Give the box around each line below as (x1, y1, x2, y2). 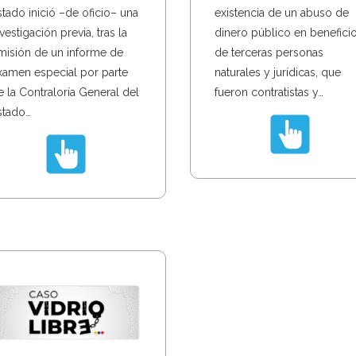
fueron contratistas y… (215, 85, 323, 99)
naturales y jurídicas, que (215, 65, 341, 79)
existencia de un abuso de (215, 6, 349, 19)
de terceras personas (215, 45, 323, 59)
